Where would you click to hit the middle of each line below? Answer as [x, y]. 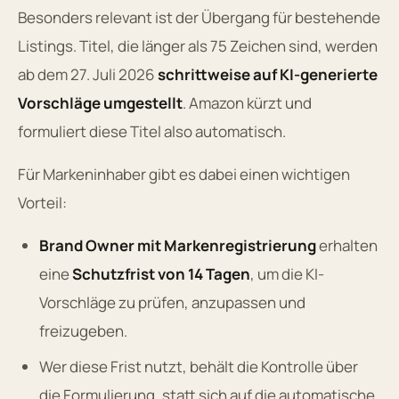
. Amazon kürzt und [247, 102]
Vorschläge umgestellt [100, 102]
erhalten [347, 245]
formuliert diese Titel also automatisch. [152, 131]
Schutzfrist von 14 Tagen [161, 273]
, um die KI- [287, 273]
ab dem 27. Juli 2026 [88, 74]
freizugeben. [83, 330]
